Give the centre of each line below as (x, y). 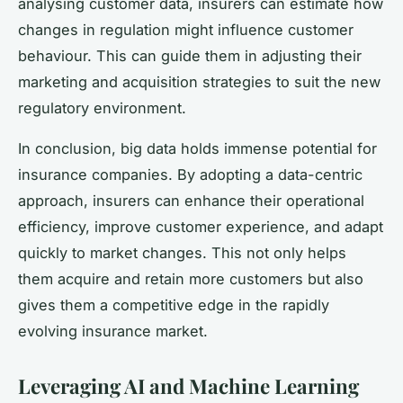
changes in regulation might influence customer (186, 29)
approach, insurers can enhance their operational (191, 200)
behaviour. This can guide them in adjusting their (190, 55)
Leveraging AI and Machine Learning (188, 385)
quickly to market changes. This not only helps (182, 252)
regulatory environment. (102, 107)
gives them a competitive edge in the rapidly (174, 304)
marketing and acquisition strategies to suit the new (199, 81)
